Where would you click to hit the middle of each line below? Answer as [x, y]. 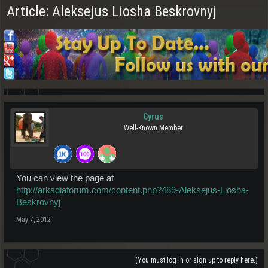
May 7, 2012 [33, 220]
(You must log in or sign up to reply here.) [197, 260]
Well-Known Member [153, 128]
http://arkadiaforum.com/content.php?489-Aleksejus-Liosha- [133, 190]
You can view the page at [65, 178]
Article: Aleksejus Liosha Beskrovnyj [112, 11]
